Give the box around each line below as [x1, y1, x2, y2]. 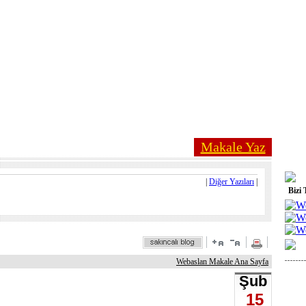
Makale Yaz [200, 139, 266, 154]
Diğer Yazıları [209, 177, 254, 186]
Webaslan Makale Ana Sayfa [176, 257, 268, 266]
